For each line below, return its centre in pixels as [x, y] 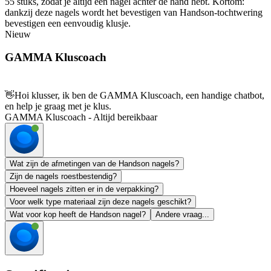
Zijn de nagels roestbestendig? [63, 177]
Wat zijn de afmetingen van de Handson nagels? [94, 164]
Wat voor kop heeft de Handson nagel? [78, 215]
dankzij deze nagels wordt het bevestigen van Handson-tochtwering [134, 12]
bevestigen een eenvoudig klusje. [68, 23]
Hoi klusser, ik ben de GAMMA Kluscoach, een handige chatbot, [139, 96]
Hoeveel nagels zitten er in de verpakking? [84, 189]
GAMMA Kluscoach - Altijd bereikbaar [81, 117]
